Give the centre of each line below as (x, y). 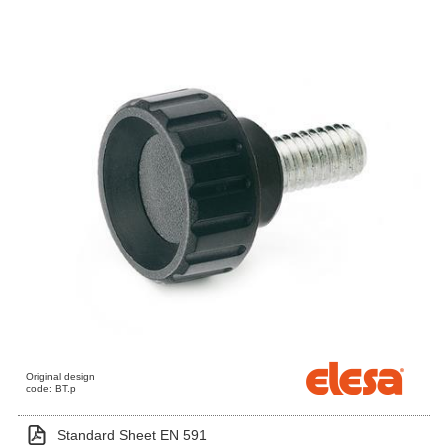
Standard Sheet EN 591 (132, 435)
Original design (61, 376)
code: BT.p (51, 388)
